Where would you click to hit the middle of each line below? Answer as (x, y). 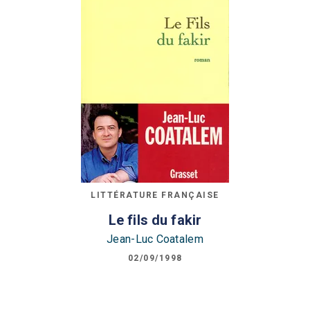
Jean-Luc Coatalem (155, 239)
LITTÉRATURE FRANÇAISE (155, 195)
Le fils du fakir (155, 220)
